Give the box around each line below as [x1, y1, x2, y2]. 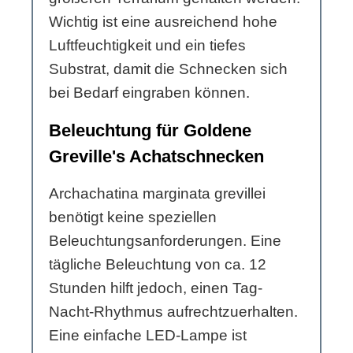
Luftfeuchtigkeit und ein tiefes [49, 37, 246, 54]
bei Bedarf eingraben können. [49, 84, 250, 102]
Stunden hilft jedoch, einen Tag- [49, 280, 262, 297]
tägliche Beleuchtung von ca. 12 [49, 256, 266, 273]
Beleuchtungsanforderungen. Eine [49, 232, 281, 250]
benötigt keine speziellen [49, 209, 217, 226]
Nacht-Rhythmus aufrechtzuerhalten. [49, 303, 298, 321]
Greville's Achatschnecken [49, 147, 264, 167]
